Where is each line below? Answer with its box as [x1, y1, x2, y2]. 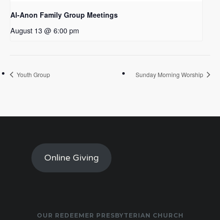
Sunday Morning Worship [136, 70, 205, 79]
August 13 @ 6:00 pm [10, 25, 79, 36]
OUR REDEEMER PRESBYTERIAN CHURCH [36, 211, 184, 219]
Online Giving [44, 152, 99, 163]
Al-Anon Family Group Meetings [10, 10, 118, 20]
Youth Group [15, 70, 50, 79]
